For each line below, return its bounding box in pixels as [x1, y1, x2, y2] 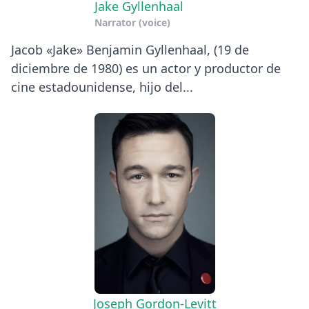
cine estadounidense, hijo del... [11, 78, 193, 95]
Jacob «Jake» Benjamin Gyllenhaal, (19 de [11, 41, 249, 58]
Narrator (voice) [94, 15, 170, 29]
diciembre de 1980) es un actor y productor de [11, 59, 281, 77]
